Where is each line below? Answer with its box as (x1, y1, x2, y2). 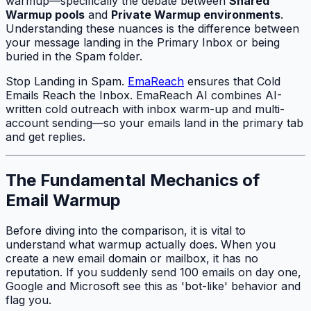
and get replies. (6, 129, 85, 144)
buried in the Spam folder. (6, 49, 142, 63)
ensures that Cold (184, 74, 280, 88)
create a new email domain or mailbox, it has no (6, 251, 258, 266)
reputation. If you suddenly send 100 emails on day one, (6, 265, 301, 280)
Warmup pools (6, 7, 85, 22)
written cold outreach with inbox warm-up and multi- (6, 101, 285, 116)
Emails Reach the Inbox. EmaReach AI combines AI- (6, 87, 282, 102)
